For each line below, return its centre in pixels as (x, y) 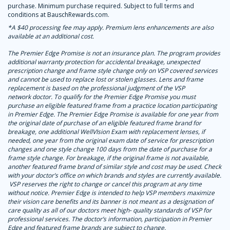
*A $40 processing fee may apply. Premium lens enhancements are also (111, 28)
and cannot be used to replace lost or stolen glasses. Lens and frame (106, 80)
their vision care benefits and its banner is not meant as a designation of (110, 202)
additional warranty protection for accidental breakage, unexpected (104, 62)
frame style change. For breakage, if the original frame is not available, (108, 158)
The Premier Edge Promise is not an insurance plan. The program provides (114, 53)
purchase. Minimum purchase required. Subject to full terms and (101, 6)
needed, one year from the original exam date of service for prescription (111, 141)
